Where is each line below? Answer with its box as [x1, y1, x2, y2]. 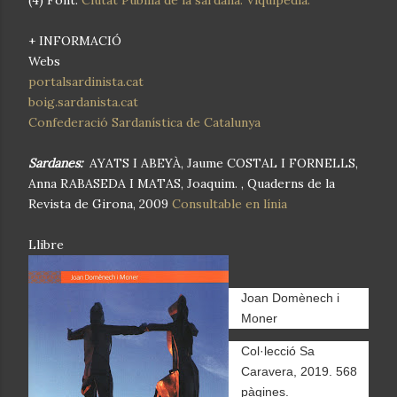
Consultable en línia [168, 195, 287, 212]
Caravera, [241, 363, 300, 378]
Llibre [28, 236, 64, 253]
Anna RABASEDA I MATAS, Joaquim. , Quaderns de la [28, 175, 335, 191]
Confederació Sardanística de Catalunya [28, 113, 261, 130]
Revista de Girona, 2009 [28, 195, 168, 212]
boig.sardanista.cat [28, 93, 138, 110]
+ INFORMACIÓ [28, 32, 121, 49]
